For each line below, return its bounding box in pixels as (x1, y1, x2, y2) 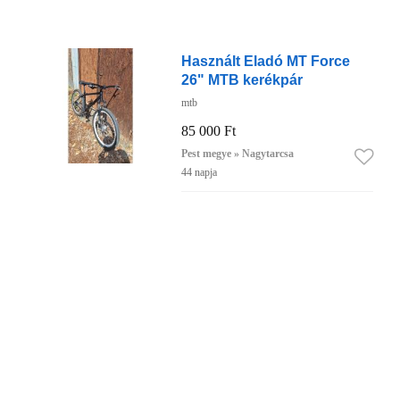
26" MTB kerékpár (180, 71, 303, 88)
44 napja (180, 166, 217, 179)
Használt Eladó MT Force (180, 53, 350, 70)
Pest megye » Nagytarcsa (180, 147, 294, 161)
